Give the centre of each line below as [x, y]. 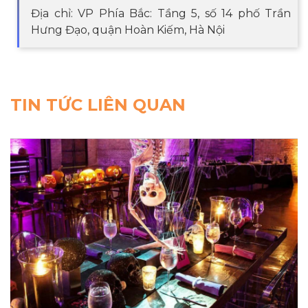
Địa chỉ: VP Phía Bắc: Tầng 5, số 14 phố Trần [161, 13]
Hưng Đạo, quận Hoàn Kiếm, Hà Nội [128, 30]
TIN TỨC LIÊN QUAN [98, 104]
